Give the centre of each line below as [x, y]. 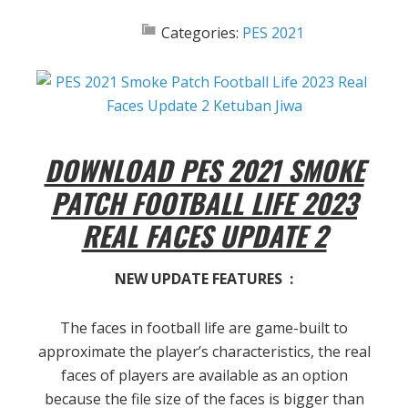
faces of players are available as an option [204, 376]
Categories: [202, 33]
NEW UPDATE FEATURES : [204, 279]
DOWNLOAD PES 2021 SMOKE [204, 170]
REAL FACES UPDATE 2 [204, 236]
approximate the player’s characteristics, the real [204, 352]
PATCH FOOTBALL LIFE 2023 [204, 203]
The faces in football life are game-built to [204, 328]
